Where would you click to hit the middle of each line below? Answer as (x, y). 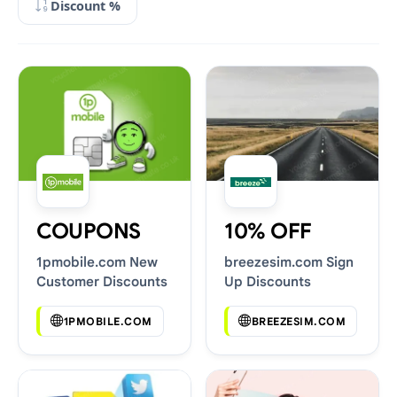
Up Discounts (268, 282)
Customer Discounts (102, 282)
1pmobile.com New (97, 262)
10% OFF (268, 232)
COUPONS (89, 232)
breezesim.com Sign (289, 262)
